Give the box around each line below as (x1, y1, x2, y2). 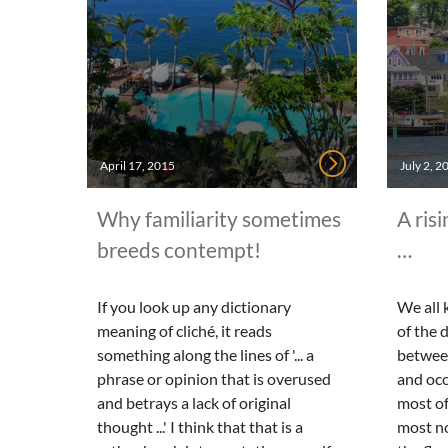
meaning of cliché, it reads (97, 321, 272, 340)
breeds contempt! (97, 237, 261, 262)
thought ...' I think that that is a (97, 417, 303, 436)
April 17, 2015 (100, 158, 175, 173)
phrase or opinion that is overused (97, 369, 331, 388)
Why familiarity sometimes (97, 206, 341, 231)
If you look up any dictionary (97, 297, 291, 316)
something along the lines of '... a (97, 345, 314, 364)
